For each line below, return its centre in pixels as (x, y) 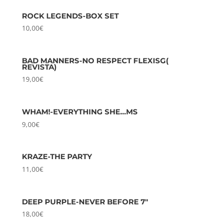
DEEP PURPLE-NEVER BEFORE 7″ (85, 201)
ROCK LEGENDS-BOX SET (70, 16)
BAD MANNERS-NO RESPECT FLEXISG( (95, 60)
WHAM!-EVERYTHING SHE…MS (80, 112)
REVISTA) (39, 67)
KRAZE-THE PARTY (57, 157)
